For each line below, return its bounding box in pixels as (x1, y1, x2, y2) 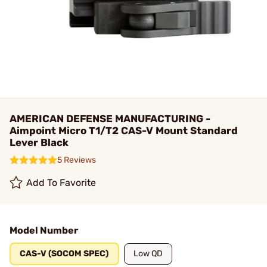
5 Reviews (57, 155, 96, 165)
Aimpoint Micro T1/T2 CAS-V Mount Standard (10, 125, 238, 136)
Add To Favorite (26, 177, 97, 188)
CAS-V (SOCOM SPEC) (20, 249, 109, 259)
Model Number (10, 225, 78, 236)
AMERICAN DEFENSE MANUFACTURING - (10, 113, 210, 125)
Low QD (133, 249, 163, 259)
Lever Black (10, 136, 69, 148)
